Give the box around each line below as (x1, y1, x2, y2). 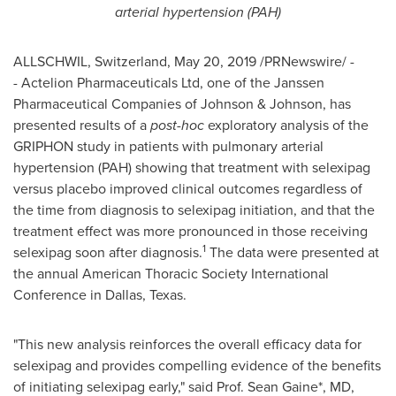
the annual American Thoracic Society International (13, 263, 329, 284)
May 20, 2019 (174, 51, 256, 72)
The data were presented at (206, 242, 379, 263)
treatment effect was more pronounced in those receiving (13, 221, 368, 241)
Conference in (13, 285, 105, 305)
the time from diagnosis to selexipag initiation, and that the (13, 200, 375, 220)
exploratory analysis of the (204, 115, 369, 135)
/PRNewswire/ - (256, 51, 354, 72)
